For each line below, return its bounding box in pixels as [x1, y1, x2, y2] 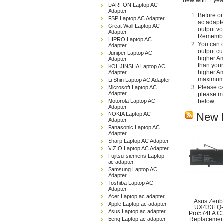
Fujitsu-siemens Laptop [108, 153, 164, 159]
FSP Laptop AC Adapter [108, 15, 165, 21]
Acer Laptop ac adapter [108, 193, 165, 199]
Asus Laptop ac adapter [108, 208, 166, 214]
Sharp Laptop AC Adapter [108, 138, 169, 144]
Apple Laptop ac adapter [108, 201, 167, 207]
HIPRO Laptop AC [108, 36, 152, 42]
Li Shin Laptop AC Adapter [108, 77, 170, 83]
